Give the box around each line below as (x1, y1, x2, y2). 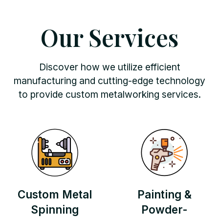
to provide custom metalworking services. (18, 88, 201, 100)
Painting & (137, 188, 192, 201)
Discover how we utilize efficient (39, 61, 180, 73)
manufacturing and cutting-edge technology (14, 75, 205, 87)
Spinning (31, 203, 79, 216)
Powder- (141, 203, 188, 216)
